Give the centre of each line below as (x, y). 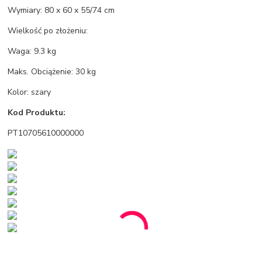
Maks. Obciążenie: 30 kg (52, 71)
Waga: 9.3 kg (32, 51)
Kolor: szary (30, 92)
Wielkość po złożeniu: (48, 30)
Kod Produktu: (37, 112)
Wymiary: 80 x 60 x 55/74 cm (61, 10)
